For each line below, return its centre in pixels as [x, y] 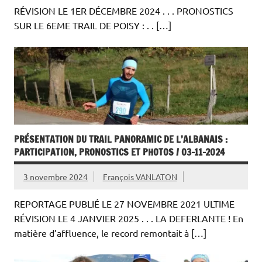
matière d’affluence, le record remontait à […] [110, 233]
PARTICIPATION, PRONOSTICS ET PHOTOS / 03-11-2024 [119, 152]
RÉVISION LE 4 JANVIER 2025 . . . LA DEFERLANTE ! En [129, 218]
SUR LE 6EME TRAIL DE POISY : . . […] [93, 25]
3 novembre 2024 [56, 177]
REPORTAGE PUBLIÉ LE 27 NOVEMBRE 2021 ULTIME [124, 204]
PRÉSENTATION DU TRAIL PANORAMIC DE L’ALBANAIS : [121, 139]
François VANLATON [140, 177]
